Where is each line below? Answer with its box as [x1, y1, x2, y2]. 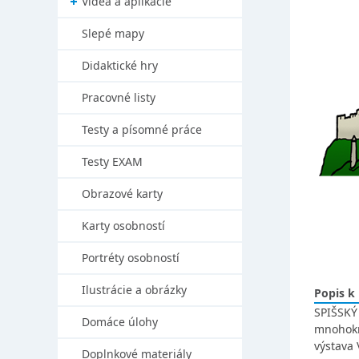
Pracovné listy [82, 90, 155, 105]
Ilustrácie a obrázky [82, 282, 187, 297]
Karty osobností [82, 218, 165, 233]
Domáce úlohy [82, 314, 158, 329]
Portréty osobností [82, 250, 179, 265]
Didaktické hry [82, 58, 158, 73]
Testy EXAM [82, 154, 143, 169]
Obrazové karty [82, 186, 163, 201]
